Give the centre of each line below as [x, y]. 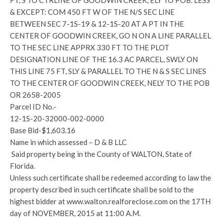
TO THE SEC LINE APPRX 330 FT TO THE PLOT [90, 47]
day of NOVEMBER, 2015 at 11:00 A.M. [75, 213]
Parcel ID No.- [33, 107]
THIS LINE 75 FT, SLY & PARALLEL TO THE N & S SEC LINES [108, 71]
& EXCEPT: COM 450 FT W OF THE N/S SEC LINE [92, 12]
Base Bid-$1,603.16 [43, 130]
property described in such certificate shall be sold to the [102, 189]
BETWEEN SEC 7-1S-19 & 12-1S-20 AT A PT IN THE [97, 24]
